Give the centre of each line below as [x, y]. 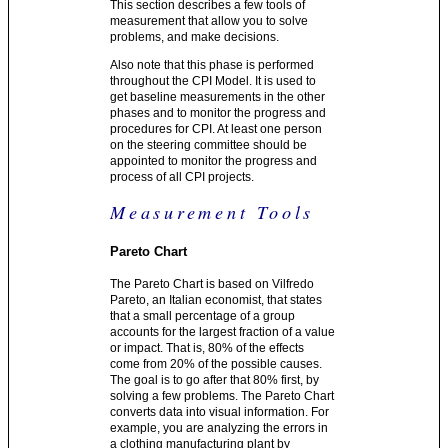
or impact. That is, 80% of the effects [207, 348]
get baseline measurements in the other [218, 96]
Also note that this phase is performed [212, 64]
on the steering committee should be [209, 144]
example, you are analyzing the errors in [219, 428]
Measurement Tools [212, 211]
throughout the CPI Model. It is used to [213, 80]
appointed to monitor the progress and [214, 160]
